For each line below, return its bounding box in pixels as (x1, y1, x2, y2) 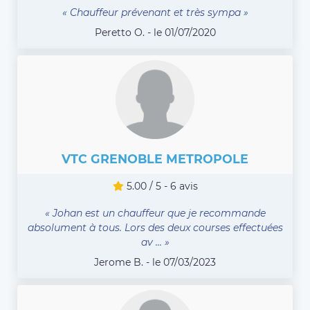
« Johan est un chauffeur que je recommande (44, 207, 266, 220)
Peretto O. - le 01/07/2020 (94, 26, 216, 39)
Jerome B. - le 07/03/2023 (94, 256, 216, 269)
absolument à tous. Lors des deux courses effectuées (27, 221, 283, 235)
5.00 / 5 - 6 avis (123, 180, 198, 193)
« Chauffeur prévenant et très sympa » (62, 6, 248, 19)
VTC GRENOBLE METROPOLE (62, 152, 248, 167)
